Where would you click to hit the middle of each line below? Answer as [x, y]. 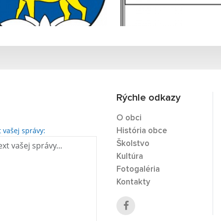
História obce [142, 131]
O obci [129, 118]
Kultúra [130, 157]
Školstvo [133, 144]
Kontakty [133, 183]
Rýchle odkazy [148, 98]
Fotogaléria [138, 170]
